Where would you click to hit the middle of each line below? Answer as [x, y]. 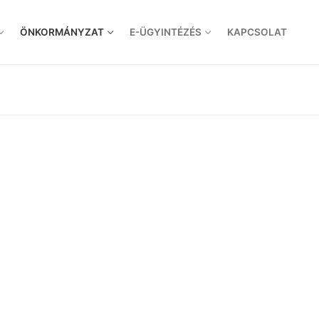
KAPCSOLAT [257, 32]
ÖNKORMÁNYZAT [62, 32]
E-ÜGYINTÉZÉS [166, 32]
